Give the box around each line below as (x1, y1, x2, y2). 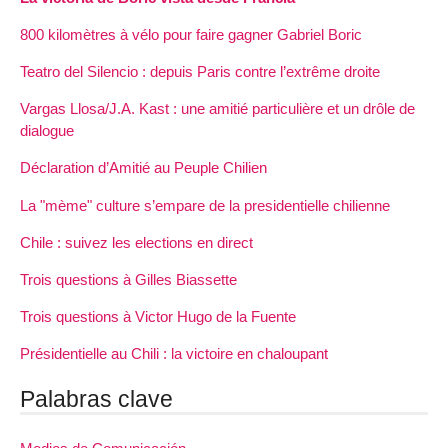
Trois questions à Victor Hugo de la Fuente (20, 308, 296, 326)
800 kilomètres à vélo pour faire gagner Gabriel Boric (20, 25, 362, 43)
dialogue (20, 122, 74, 140)
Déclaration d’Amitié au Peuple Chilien (20, 159, 267, 177)
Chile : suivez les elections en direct (20, 233, 253, 251)
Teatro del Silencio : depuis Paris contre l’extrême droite (20, 63, 380, 81)
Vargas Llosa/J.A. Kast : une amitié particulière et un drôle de (20, 100, 415, 118)
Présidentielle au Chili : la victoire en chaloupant (20, 345, 328, 363)
